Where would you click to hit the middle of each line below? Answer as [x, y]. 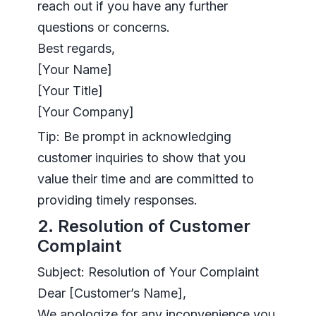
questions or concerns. [103, 28]
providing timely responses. [117, 200]
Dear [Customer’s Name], [111, 293]
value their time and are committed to [145, 179]
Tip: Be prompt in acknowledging [134, 137]
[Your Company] [85, 112]
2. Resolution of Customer [144, 226]
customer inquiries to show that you [141, 158]
